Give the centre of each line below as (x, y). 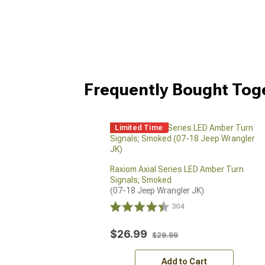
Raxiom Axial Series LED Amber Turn (177, 169)
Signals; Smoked (141, 180)
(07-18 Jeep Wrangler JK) (157, 190)
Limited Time (139, 127)
